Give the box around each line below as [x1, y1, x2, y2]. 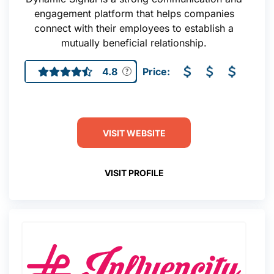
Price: [142, 65, 170, 78]
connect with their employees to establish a [34, 22, 234, 34]
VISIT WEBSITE [102, 127, 166, 138]
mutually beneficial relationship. [61, 37, 207, 49]
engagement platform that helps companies [34, 7, 234, 20]
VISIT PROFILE [104, 167, 164, 178]
